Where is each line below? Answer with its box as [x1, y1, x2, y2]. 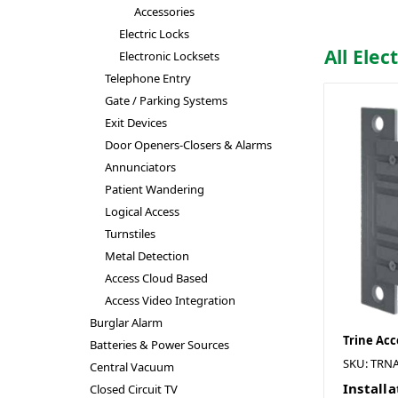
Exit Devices [104, 115, 167, 131]
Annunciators [104, 159, 176, 175]
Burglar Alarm [89, 314, 163, 330]
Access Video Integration [104, 292, 235, 308]
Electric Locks [119, 26, 190, 42]
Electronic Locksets [119, 48, 220, 64]
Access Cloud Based [104, 270, 208, 286]
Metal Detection [104, 248, 189, 264]
